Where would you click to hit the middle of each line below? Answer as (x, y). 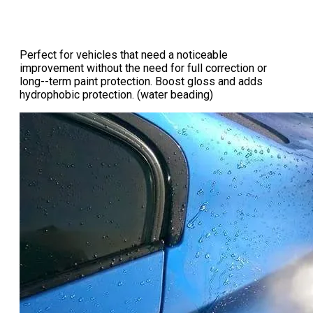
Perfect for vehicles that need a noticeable (124, 55)
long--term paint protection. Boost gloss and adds (141, 82)
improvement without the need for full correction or (143, 68)
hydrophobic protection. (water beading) (116, 95)
